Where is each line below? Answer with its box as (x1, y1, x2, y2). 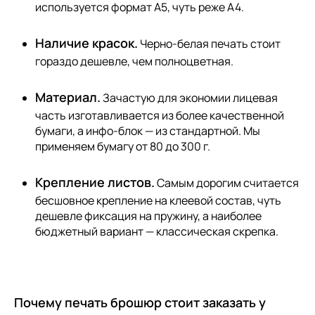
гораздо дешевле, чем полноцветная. (35, 53, 233, 69)
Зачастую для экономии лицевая (101, 89, 278, 105)
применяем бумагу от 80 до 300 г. (35, 138, 210, 154)
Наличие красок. (35, 34, 138, 51)
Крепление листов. (35, 173, 155, 191)
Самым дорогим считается (155, 174, 299, 191)
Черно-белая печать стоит (138, 35, 281, 51)
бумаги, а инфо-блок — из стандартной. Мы (35, 122, 260, 139)
